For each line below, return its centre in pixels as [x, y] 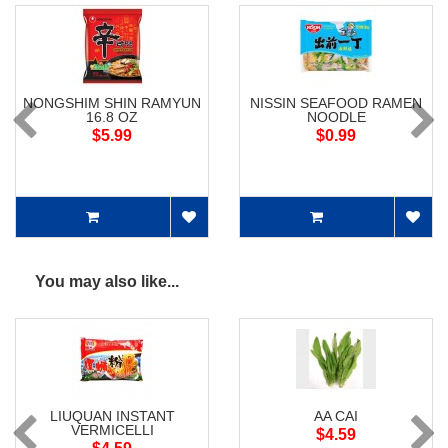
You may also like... [107, 282]
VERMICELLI [112, 430]
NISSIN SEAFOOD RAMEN [336, 103]
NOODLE [336, 117]
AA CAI [336, 416]
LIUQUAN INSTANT [112, 416]
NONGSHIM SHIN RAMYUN [112, 103]
